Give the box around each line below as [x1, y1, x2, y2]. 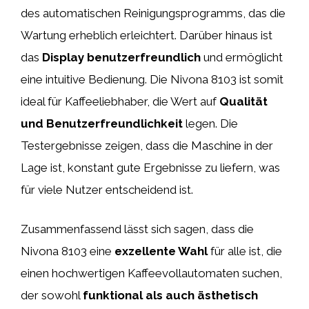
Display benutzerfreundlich [42, 50, 201, 64]
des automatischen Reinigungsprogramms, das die [21, 6, 286, 20]
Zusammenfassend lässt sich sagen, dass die [21, 222, 254, 236]
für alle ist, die [208, 244, 282, 258]
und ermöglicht [201, 50, 283, 64]
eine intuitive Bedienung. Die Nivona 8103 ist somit [21, 72, 283, 86]
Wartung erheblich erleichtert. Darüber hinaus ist [21, 28, 272, 42]
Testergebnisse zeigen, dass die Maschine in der [21, 138, 273, 152]
